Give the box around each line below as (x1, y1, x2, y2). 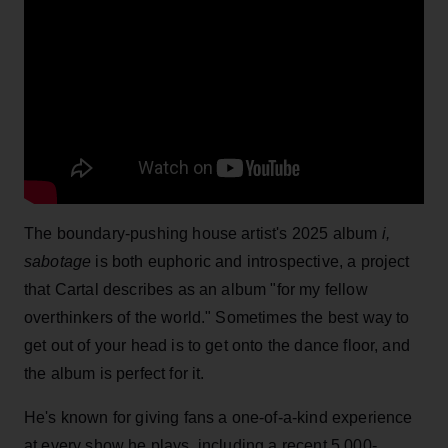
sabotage (24, 252, 96, 270)
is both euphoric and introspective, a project (95, 252, 410, 270)
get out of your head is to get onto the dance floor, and (24, 336, 410, 354)
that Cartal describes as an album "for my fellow (24, 280, 368, 298)
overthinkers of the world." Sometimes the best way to (24, 308, 410, 326)
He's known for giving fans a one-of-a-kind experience (24, 408, 413, 426)
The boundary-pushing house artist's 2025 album (24, 224, 382, 242)
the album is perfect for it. (24, 364, 205, 382)
